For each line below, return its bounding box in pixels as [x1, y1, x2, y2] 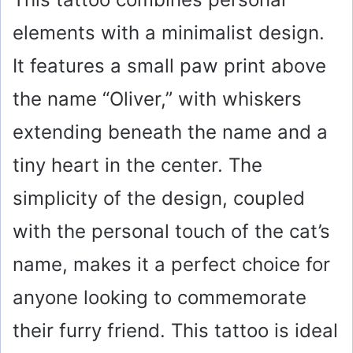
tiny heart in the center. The [13, 154, 262, 177]
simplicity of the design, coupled [13, 187, 305, 210]
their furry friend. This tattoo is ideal [13, 319, 338, 343]
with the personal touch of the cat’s [13, 220, 330, 243]
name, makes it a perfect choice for [13, 253, 330, 277]
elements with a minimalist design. [13, 21, 325, 45]
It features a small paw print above [13, 54, 326, 78]
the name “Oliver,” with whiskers [13, 87, 302, 111]
